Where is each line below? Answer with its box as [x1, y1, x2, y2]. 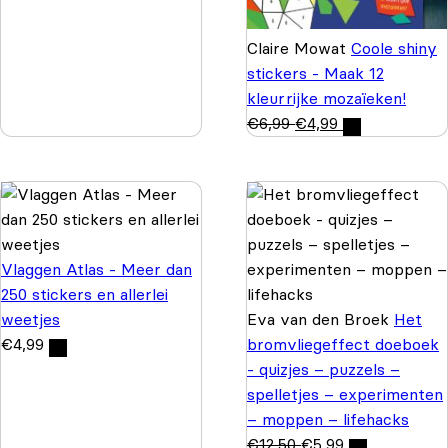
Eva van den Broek [247, 309, 394, 330]
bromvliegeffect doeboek [247, 334, 439, 355]
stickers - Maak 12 [247, 63, 384, 84]
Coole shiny [351, 38, 437, 59]
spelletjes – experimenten [247, 384, 443, 405]
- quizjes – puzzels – [247, 359, 400, 380]
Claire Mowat [247, 38, 351, 59]
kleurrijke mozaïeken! [247, 88, 406, 109]
